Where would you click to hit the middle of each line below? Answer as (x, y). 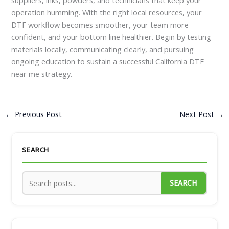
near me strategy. (42, 73)
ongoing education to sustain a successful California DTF (108, 61)
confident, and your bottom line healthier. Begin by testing (111, 37)
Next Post (198, 114)
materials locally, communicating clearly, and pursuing (103, 49)
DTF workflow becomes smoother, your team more (100, 24)
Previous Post (37, 114)
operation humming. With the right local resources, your (107, 12)
